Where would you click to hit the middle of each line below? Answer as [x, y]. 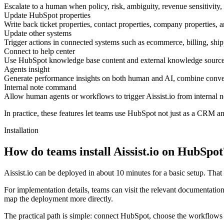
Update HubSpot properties [47, 15]
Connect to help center [39, 51]
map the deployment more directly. [58, 199]
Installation [21, 130]
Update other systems [38, 33]
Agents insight [27, 69]
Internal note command [40, 87]
